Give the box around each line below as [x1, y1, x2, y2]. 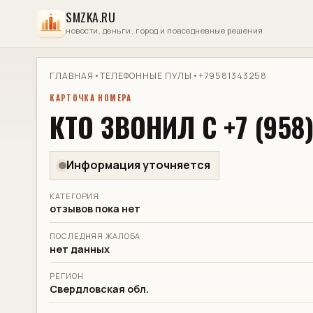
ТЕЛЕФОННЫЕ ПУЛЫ [100, 70, 192, 82]
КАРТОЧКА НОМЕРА [50, 92, 132, 103]
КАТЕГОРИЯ [50, 190, 100, 201]
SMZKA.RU [66, 8, 116, 27]
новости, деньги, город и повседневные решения [66, 24, 263, 36]
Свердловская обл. [50, 282, 150, 296]
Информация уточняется [66, 157, 210, 173]
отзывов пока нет [50, 202, 141, 216]
